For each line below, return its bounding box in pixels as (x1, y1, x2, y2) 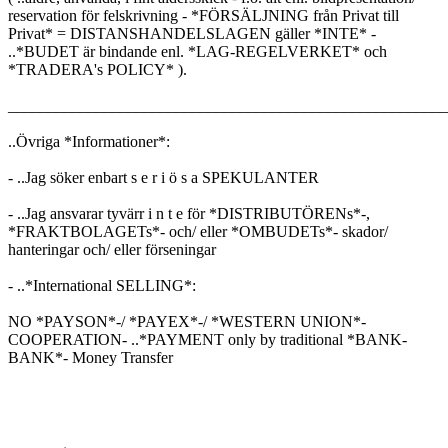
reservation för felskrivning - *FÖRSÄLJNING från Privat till (8, 7, 399, 25)
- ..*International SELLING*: (8, 277, 196, 295)
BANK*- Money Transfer (8, 349, 173, 367)
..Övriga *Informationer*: (8, 133, 170, 151)
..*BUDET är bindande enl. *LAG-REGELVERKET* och (8, 43, 387, 61)
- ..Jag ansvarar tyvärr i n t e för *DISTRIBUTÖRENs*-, (8, 205, 370, 223)
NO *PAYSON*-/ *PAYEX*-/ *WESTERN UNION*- (8, 313, 366, 331)
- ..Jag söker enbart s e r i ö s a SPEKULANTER (8, 169, 319, 187)
